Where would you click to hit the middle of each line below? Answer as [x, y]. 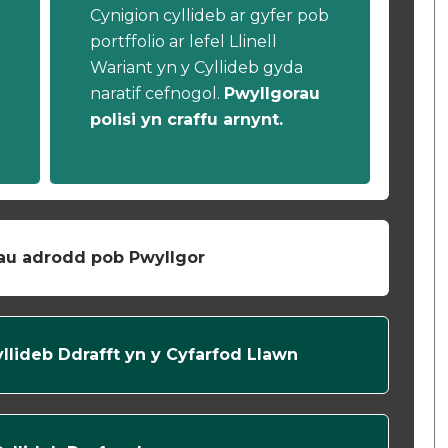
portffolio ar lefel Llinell [183, 41]
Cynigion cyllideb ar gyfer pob [209, 15]
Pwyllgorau [271, 93]
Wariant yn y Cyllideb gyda [196, 67]
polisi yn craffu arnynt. [186, 119]
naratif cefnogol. [156, 93]
